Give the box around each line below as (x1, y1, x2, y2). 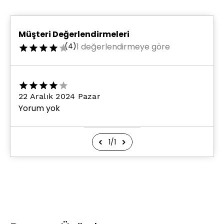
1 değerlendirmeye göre (76, 41, 170, 53)
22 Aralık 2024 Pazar (18, 91, 100, 101)
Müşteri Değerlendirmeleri (18, 28, 129, 40)
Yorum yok (18, 102, 60, 114)
